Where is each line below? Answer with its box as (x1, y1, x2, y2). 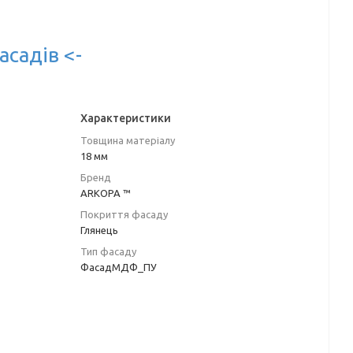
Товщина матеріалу (80, 135, 175, 147)
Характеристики (80, 112, 171, 125)
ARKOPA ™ (80, 188, 131, 199)
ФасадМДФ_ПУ (80, 262, 157, 273)
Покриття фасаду (80, 209, 168, 221)
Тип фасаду (80, 246, 136, 258)
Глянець (80, 225, 118, 236)
